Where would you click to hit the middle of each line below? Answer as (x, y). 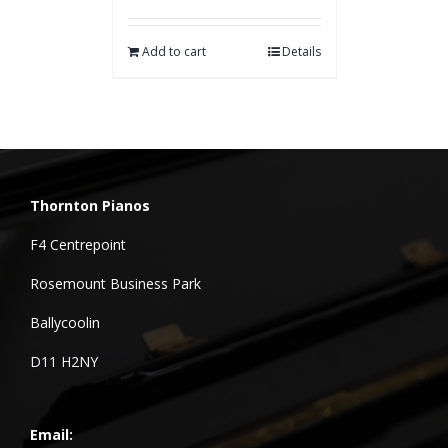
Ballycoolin (64, 323)
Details (301, 52)
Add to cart (173, 52)
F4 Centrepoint (77, 245)
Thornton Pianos (89, 206)
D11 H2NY (63, 362)
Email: (51, 435)
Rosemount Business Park (115, 284)
